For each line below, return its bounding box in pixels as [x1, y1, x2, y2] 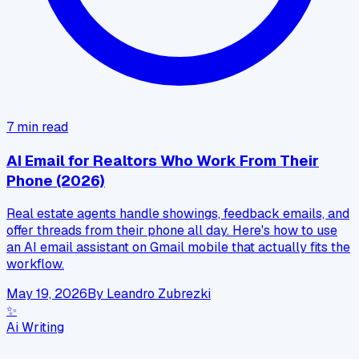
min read [14, 119, 68, 136]
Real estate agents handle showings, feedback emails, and [6, 205, 349, 223]
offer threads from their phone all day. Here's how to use [6, 222, 337, 240]
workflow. [6, 256, 64, 273]
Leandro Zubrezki [107, 285, 211, 303]
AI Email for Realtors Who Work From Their [6, 150, 319, 171]
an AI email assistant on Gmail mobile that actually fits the [6, 239, 350, 256]
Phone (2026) [6, 170, 105, 191]
